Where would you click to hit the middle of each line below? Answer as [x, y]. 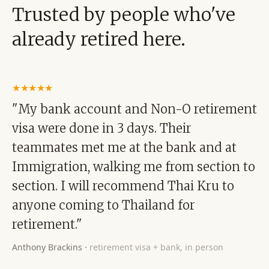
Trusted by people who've [124, 14]
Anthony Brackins [47, 247]
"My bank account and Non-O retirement [134, 109]
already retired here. [99, 39]
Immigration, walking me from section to [134, 167]
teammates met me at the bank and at [124, 147]
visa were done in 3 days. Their [102, 128]
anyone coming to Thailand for [104, 205]
